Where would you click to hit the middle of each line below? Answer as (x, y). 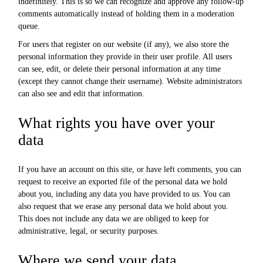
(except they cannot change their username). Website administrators (130, 81)
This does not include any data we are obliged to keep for (114, 219)
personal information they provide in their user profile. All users (125, 57)
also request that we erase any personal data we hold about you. (124, 206)
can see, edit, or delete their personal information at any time (120, 69)
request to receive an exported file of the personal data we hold (123, 182)
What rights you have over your (117, 123)
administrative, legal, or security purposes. (89, 231)
